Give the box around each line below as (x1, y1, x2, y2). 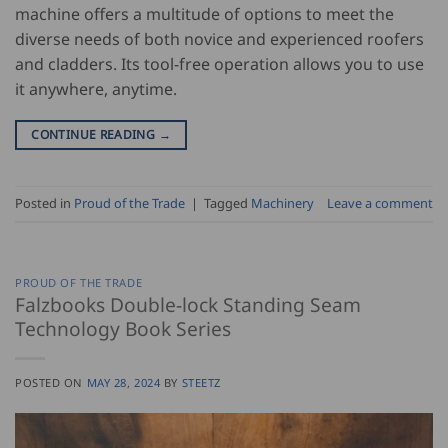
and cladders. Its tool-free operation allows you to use (15, 52, 424, 75)
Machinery (251, 193, 314, 212)
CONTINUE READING (31, 125, 159, 143)
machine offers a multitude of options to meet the (15, 2, 394, 25)
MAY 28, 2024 (86, 375, 161, 391)
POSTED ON (15, 375, 87, 391)
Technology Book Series (15, 315, 231, 343)
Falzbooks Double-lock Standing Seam (15, 291, 361, 319)
